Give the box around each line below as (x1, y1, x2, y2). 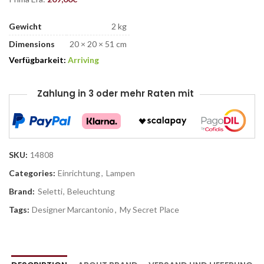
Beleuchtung (67, 186, 115, 197)
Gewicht (9, 21, 42, 32)
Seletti (38, 186, 62, 197)
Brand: (9, 186, 37, 197)
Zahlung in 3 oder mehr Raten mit (37, 87, 194, 100)
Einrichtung (58, 168, 100, 179)
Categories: (9, 168, 57, 179)
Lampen (106, 168, 135, 179)
